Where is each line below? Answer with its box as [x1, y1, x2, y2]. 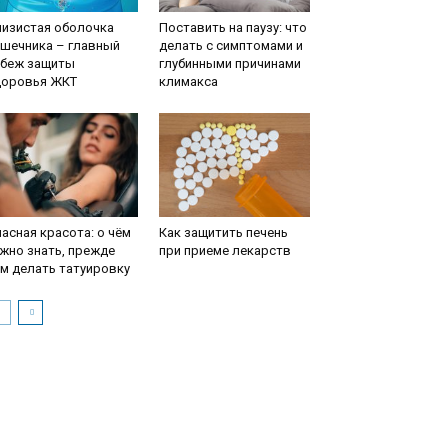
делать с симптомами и [158, 38, 303, 54]
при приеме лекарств [158, 243, 291, 259]
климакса [158, 74, 218, 90]
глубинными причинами [158, 56, 301, 72]
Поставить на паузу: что [158, 20, 307, 36]
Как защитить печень [158, 225, 288, 241]
